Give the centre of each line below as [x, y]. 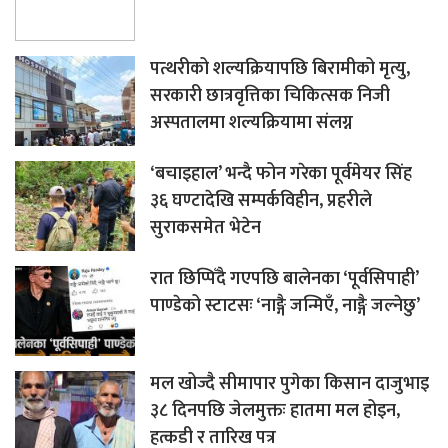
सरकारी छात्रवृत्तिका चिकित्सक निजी [270, 95]
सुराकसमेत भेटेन [205, 227]
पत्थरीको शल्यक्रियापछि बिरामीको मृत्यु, [280, 68]
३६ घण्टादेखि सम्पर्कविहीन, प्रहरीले [261, 200]
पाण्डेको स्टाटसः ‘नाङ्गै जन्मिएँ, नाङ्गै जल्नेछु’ [285, 305]
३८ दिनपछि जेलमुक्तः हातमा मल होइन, [275, 410]
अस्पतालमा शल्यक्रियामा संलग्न [251, 122]
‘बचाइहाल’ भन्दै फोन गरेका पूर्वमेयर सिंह [281, 173]
